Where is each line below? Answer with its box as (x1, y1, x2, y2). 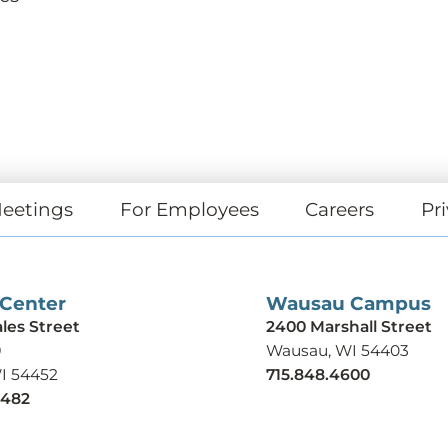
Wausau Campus (265, 291, 431, 315)
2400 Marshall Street (265, 316, 432, 336)
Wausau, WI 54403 (265, 340, 409, 360)
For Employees (119, 197, 259, 221)
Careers (305, 197, 375, 221)
